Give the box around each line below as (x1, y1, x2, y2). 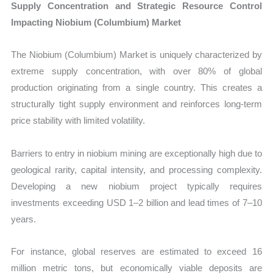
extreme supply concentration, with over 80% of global (11, 66, 262, 77)
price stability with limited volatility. (11, 115, 146, 126)
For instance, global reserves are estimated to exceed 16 (11, 246, 262, 257)
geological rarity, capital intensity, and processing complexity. (11, 164, 262, 175)
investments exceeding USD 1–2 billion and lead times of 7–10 (11, 197, 262, 208)
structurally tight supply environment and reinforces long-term (11, 99, 262, 110)
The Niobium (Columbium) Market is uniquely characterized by (11, 49, 262, 60)
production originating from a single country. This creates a (11, 82, 262, 93)
